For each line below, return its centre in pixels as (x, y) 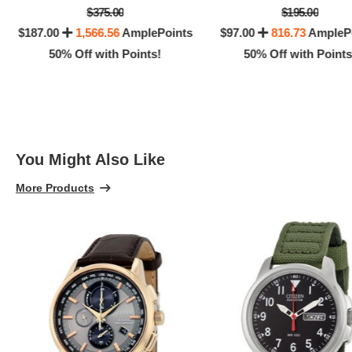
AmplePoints (156, 33)
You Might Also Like (90, 160)
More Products (55, 188)
